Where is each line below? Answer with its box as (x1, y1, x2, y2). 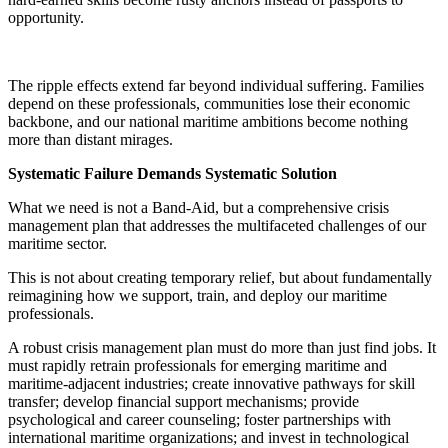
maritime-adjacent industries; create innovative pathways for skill (8, 374, 415, 392)
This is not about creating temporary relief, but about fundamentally (8, 268, 432, 286)
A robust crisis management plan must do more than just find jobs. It (8, 338, 436, 356)
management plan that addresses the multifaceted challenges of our (8, 216, 426, 234)
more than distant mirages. (8, 130, 173, 148)
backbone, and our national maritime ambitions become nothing (8, 112, 408, 130)
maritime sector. (8, 234, 111, 252)
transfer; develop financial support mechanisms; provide (8, 392, 359, 410)
